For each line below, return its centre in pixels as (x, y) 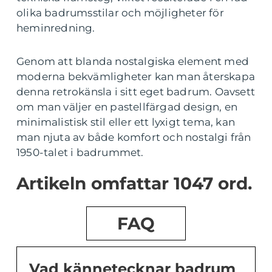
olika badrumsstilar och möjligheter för (120, 13)
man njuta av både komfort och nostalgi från (134, 138)
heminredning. (56, 28)
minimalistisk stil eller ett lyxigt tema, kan (126, 122)
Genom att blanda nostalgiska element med (133, 62)
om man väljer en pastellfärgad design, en (127, 107)
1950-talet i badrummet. (80, 153)
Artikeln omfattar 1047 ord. (134, 184)
